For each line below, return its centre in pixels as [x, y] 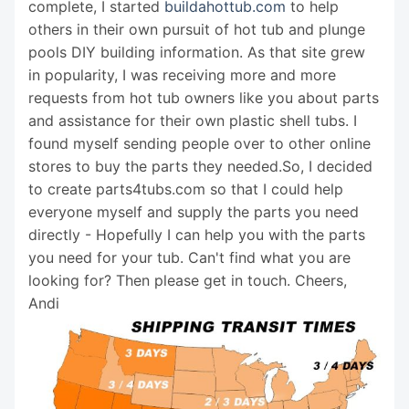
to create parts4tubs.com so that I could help [186, 189]
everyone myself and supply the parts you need [194, 211]
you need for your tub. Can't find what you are [189, 257]
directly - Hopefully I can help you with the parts [197, 234]
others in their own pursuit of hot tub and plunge [197, 29]
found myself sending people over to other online [199, 143]
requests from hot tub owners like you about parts [204, 97]
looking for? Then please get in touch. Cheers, [188, 280]
